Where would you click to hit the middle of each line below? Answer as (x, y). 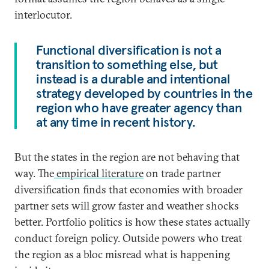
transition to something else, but (127, 64)
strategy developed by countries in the (144, 93)
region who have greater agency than (139, 107)
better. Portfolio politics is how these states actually (132, 222)
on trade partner (182, 173)
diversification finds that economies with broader (128, 189)
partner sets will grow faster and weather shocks (127, 206)
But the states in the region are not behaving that (127, 157)
